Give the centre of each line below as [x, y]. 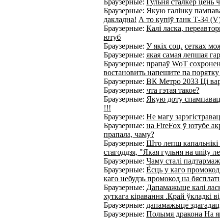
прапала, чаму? [129, 135]
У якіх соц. [165, 46]
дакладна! [120, 20]
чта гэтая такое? [173, 90]
